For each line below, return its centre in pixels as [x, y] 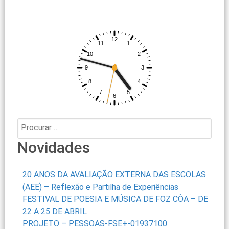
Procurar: [33, 124]
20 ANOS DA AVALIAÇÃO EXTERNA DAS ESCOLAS [114, 175]
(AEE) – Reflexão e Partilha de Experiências [100, 187]
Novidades [53, 148]
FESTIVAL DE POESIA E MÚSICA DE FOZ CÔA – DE [115, 199]
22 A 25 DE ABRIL [54, 212]
